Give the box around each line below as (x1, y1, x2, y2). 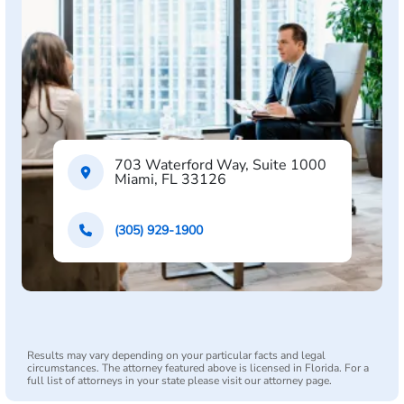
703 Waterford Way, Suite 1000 (114, 155, 326, 175)
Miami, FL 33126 (114, 170, 226, 189)
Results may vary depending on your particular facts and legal (27, 348, 326, 363)
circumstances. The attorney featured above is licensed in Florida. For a (27, 361, 369, 375)
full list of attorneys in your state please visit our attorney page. (27, 373, 332, 388)
